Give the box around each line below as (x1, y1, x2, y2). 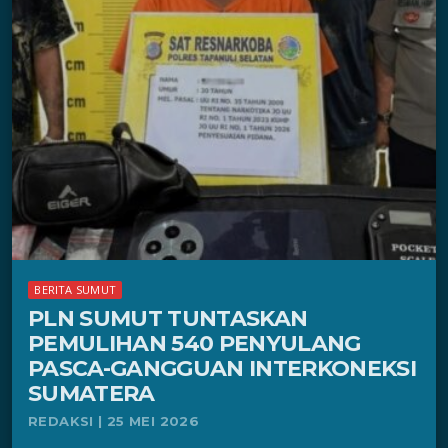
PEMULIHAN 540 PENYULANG (28, 330, 361, 358)
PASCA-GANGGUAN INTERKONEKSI (28, 355, 417, 383)
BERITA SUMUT (34, 282, 117, 297)
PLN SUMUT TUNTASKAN (28, 305, 308, 333)
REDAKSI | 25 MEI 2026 (28, 413, 200, 430)
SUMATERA (28, 380, 155, 408)
